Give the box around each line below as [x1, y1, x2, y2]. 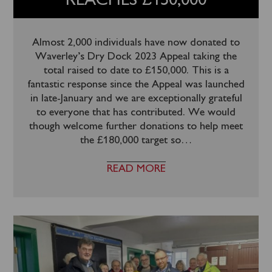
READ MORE [106, 164, 166, 174]
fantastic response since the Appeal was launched [27, 80, 245, 90]
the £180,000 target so [80, 135, 181, 146]
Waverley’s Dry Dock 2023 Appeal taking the [35, 52, 237, 62]
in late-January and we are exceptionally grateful [30, 93, 242, 104]
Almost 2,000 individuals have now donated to [32, 38, 240, 48]
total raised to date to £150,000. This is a [43, 66, 229, 76]
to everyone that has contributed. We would [36, 107, 236, 118]
